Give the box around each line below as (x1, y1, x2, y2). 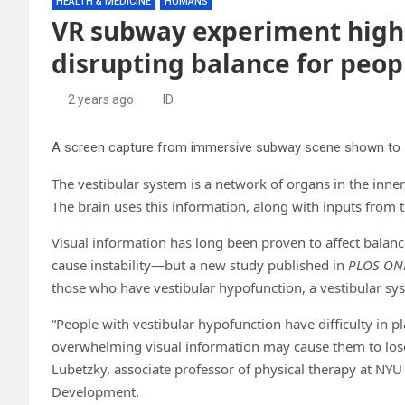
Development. (52, 381, 139, 400)
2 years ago (67, 91, 134, 107)
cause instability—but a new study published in (52, 255, 348, 274)
